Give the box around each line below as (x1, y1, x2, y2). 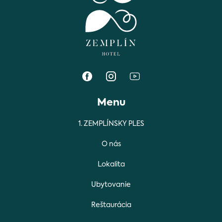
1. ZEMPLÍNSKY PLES (78, 120, 144, 128)
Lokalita (97, 161, 125, 168)
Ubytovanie (91, 181, 131, 189)
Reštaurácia (91, 202, 131, 209)
